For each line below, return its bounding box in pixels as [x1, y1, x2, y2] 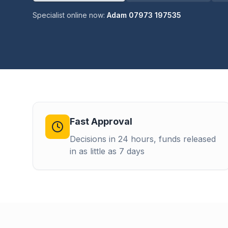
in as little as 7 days [70, 146, 145, 156]
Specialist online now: [33, 11, 107, 19]
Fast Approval [70, 116, 132, 127]
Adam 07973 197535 [107, 11, 181, 19]
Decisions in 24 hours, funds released [70, 134, 216, 144]
